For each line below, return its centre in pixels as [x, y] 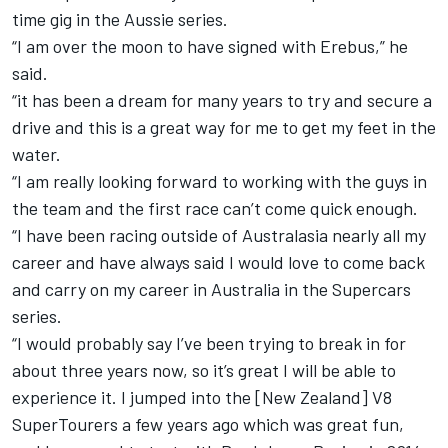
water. [36, 154]
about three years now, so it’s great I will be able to [204, 370]
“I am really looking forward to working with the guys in [219, 181]
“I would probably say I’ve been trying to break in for [209, 343]
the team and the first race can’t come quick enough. [215, 208]
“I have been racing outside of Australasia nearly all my [219, 235]
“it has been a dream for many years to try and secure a [222, 100]
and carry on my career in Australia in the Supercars [211, 289]
